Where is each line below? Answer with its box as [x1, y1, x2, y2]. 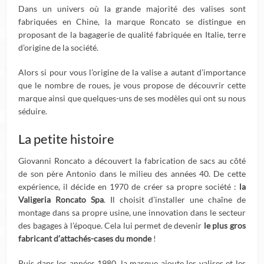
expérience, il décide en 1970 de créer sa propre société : [18, 181, 239, 192]
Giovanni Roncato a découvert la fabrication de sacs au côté [18, 156, 246, 166]
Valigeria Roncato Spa [18, 194, 104, 204]
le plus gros [203, 220, 246, 230]
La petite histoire [18, 131, 115, 147]
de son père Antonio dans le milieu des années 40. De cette [18, 169, 246, 179]
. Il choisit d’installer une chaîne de [103, 194, 246, 204]
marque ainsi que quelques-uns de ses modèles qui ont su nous [18, 93, 246, 103]
